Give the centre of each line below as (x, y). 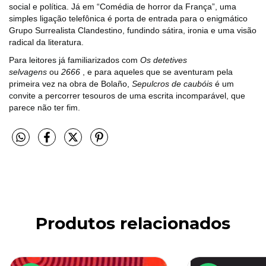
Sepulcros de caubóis (172, 84)
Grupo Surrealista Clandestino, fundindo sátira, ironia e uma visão (133, 31)
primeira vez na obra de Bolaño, (70, 84)
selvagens (29, 72)
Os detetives (164, 60)
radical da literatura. (46, 42)
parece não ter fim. (45, 108)
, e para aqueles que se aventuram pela (156, 72)
